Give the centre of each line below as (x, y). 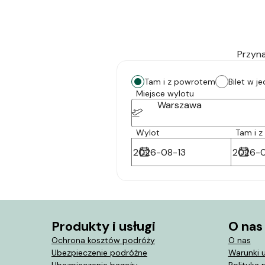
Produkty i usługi (104, 226)
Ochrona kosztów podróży (103, 240)
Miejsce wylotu (165, 93)
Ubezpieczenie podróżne (99, 253)
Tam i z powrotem (180, 82)
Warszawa (180, 105)
